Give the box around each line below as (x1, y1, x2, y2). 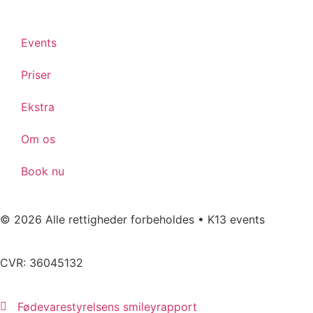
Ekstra (21, 100, 54, 115)
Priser (21, 68, 51, 82)
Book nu (21, 164, 64, 179)
